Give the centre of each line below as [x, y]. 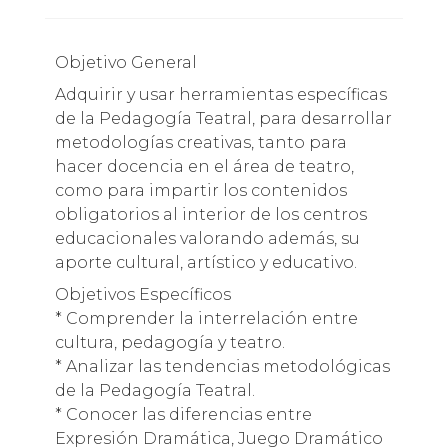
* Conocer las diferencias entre [183, 414]
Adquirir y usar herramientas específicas [220, 94]
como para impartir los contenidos [200, 190]
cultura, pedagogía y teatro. [169, 342]
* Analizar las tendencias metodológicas [222, 366]
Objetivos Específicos [142, 294]
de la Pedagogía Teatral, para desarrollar [223, 118]
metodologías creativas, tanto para [200, 142]
